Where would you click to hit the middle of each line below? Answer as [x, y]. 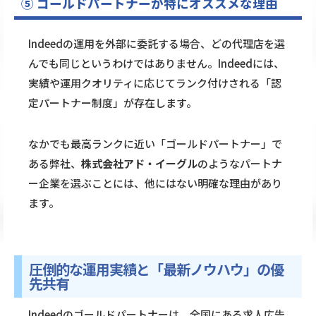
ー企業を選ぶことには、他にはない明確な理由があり [155, 183]
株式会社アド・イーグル [139, 164]
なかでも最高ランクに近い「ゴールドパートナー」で [155, 144]
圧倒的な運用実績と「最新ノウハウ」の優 [156, 269]
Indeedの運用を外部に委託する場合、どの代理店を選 [157, 44]
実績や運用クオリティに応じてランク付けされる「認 [155, 83]
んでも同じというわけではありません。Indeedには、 [156, 63]
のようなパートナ [240, 164]
